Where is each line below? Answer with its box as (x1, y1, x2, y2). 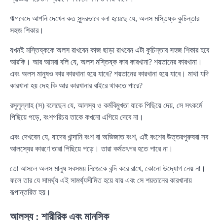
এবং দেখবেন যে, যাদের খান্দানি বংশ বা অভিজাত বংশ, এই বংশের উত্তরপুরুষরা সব (10, 133, 208, 142)
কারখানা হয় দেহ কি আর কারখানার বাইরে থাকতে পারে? (10, 81, 143, 90)
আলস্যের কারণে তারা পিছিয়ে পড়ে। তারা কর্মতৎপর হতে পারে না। (10, 145, 173, 153)
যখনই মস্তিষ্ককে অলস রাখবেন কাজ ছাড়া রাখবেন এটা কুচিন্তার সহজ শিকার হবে (10, 46, 209, 55)
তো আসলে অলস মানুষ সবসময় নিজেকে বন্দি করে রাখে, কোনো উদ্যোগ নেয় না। (10, 164, 206, 173)
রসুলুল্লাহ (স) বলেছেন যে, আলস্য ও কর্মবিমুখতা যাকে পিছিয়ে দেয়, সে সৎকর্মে (10, 101, 202, 110)
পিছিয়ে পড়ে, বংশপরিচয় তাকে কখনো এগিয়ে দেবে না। (10, 113, 144, 122)
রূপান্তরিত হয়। (10, 188, 51, 197)
